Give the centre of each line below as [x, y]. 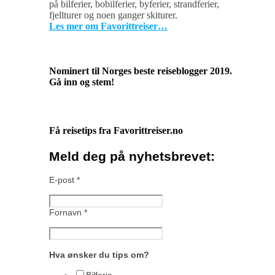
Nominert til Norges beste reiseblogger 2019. [141, 71]
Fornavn [67, 212]
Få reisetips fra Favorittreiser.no [116, 130]
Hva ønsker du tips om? [99, 254]
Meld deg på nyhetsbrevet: [132, 157]
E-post [63, 180]
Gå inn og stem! [82, 82]
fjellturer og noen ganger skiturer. [113, 15]
